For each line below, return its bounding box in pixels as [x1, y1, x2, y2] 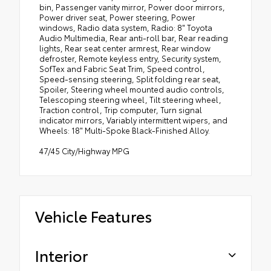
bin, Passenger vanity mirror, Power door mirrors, [39, 1, 225, 13]
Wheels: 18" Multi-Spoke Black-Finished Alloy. [39, 125, 210, 136]
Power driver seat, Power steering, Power [39, 11, 195, 23]
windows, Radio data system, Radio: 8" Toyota [39, 22, 212, 33]
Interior [35, 244, 88, 266]
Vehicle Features [35, 205, 152, 227]
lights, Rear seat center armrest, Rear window [39, 42, 211, 54]
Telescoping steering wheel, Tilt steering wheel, [39, 94, 221, 105]
